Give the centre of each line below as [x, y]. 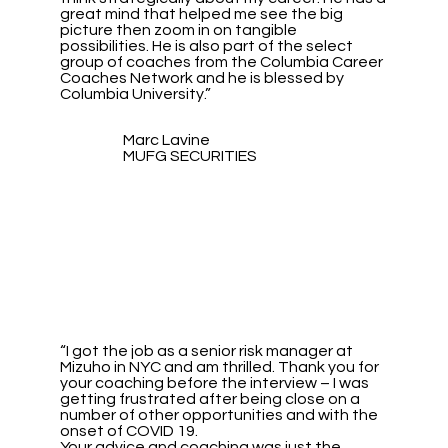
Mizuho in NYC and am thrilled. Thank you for [220, 366]
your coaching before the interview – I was [215, 382]
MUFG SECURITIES [190, 156]
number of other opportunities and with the [219, 414]
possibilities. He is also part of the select [207, 45]
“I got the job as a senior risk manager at [207, 350]
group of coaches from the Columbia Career [222, 61]
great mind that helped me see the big [202, 13]
